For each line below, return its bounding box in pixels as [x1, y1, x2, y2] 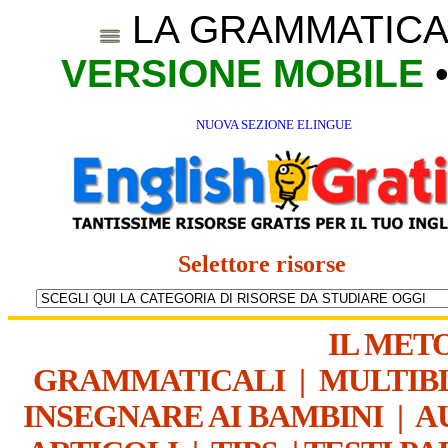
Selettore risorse [177, 250, 364, 277]
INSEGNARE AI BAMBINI [22, 398, 383, 434]
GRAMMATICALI [32, 362, 285, 398]
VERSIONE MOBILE [61, 52, 424, 95]
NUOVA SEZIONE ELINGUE [195, 116, 352, 132]
